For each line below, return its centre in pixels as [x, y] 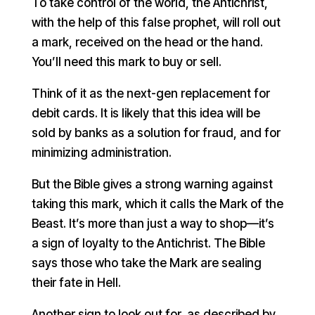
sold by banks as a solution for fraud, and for [156, 133]
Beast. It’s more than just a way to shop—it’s [153, 223]
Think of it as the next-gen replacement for [150, 93]
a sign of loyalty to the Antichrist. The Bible [148, 243]
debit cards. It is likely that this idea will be [146, 113]
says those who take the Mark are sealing [146, 263]
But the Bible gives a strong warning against [152, 184]
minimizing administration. [101, 152]
